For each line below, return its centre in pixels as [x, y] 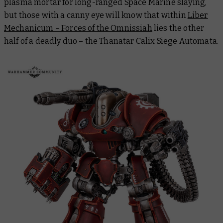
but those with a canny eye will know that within [96, 15]
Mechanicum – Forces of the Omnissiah [78, 28]
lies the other [178, 28]
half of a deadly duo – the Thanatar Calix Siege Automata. [111, 41]
